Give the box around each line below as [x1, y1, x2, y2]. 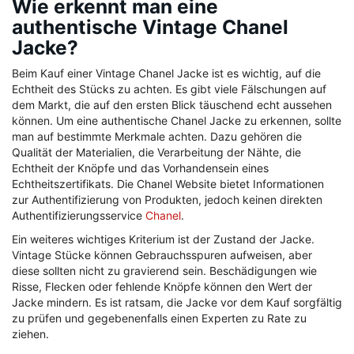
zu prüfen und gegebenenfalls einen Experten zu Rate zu [12, 311, 307, 326]
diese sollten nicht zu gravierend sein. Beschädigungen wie [12, 264, 317, 278]
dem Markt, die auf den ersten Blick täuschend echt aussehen [12, 98, 332, 112]
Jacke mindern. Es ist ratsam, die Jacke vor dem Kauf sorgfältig [12, 296, 342, 310]
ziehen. [12, 327, 49, 341]
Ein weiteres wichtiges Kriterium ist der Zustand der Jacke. [12, 232, 314, 247]
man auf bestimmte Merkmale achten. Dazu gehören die [12, 130, 302, 144]
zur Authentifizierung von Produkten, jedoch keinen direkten [12, 193, 322, 207]
